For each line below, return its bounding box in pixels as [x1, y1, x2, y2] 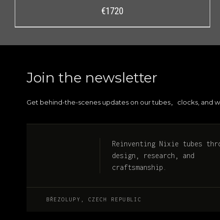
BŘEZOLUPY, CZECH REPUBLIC [46, 196, 142, 202]
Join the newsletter [26, 69, 158, 86]
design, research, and [111, 151, 194, 160]
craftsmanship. [111, 163, 167, 171]
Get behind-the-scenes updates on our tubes [26, 98, 170, 106]
